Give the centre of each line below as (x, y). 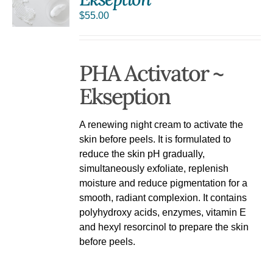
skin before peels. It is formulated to (155, 139)
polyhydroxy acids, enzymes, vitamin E (163, 212)
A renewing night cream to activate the (161, 124)
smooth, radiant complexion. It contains (163, 197)
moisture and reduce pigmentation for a (164, 183)
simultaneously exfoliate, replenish (154, 168)
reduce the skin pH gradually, (142, 154)
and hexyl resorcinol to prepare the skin (164, 227)
